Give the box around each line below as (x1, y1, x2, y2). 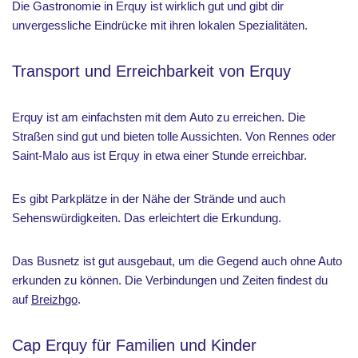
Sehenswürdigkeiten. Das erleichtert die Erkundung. (12, 211, 281, 225)
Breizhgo (31, 292, 78, 307)
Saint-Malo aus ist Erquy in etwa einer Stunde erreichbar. (12, 149, 307, 163)
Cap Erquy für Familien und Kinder (12, 336, 257, 355)
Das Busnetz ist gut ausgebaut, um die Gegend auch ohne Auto (12, 254, 342, 268)
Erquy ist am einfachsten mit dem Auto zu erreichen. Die (12, 110, 305, 125)
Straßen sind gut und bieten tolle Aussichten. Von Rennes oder (12, 129, 336, 144)
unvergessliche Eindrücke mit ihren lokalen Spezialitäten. (12, 18, 308, 33)
